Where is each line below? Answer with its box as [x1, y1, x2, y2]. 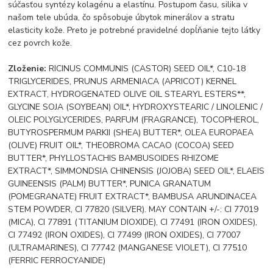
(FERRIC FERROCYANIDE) [8, 255, 106, 267]
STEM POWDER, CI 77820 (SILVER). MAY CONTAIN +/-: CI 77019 [8, 204, 259, 216]
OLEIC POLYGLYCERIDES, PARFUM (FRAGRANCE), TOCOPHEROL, [8, 114, 260, 126]
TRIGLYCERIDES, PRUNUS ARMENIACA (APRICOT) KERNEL [8, 76, 237, 88]
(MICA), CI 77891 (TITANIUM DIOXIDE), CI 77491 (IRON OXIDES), [8, 216, 258, 229]
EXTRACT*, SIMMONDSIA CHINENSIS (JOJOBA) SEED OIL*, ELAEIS [8, 165, 265, 177]
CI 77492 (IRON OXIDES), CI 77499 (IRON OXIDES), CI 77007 [8, 229, 241, 241]
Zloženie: [8, 63, 47, 75]
